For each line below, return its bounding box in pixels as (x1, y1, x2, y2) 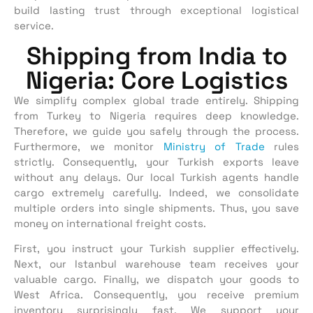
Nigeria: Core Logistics (25, 64, 288, 96)
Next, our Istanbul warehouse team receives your (14, 257, 299, 271)
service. (14, 19, 54, 33)
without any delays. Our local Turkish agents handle (14, 170, 299, 184)
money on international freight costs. (14, 216, 206, 230)
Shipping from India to (26, 40, 287, 71)
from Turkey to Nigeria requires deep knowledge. (14, 108, 299, 122)
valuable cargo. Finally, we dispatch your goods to (14, 272, 299, 286)
